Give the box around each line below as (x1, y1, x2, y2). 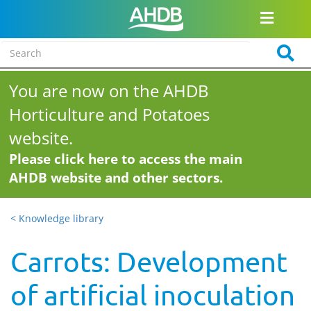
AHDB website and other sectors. (9, 169, 224, 187)
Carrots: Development (10, 245, 287, 278)
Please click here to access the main (9, 150, 243, 168)
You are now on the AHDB (9, 79, 210, 102)
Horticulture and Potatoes (9, 103, 210, 126)
